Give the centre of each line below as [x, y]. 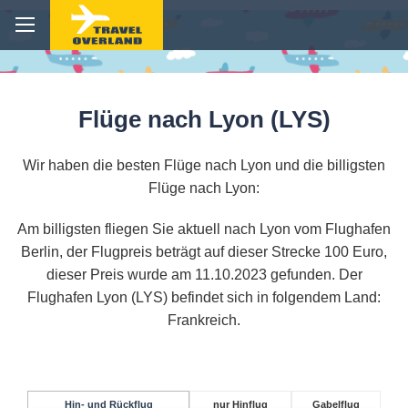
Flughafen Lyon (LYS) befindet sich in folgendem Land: [204, 298]
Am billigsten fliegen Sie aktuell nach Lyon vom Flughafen [204, 229]
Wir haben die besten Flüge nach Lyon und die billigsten [204, 166]
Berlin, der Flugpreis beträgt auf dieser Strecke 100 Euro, [204, 252]
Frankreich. [204, 321]
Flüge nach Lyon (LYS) [204, 120]
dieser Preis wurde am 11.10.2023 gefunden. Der [204, 275]
